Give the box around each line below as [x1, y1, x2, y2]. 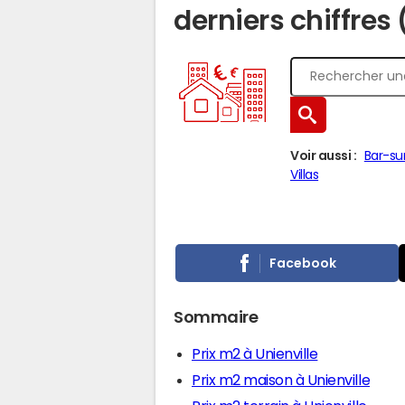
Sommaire [174, 309, 259, 325]
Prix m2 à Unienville [192, 346, 318, 361]
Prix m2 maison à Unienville [192, 372, 371, 387]
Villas [290, 168, 319, 181]
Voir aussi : [290, 149, 357, 162]
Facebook [269, 256, 337, 269]
